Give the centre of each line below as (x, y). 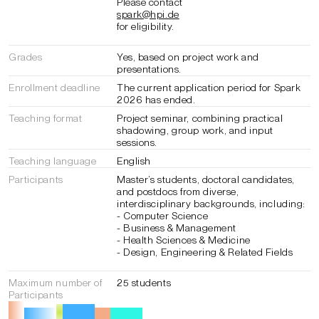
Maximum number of (56, 283)
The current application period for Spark (209, 88)
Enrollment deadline (54, 88)
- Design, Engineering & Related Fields (205, 252)
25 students (144, 283)
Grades (26, 57)
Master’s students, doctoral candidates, (206, 179)
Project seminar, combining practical (200, 118)
